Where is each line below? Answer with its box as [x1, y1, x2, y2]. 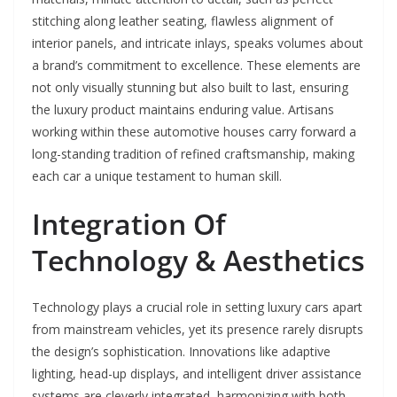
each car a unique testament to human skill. [32, 167, 282, 184]
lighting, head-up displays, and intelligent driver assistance [32, 364, 362, 382]
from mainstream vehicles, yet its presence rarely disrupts [32, 320, 363, 338]
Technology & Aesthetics [32, 240, 365, 279]
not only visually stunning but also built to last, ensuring [32, 78, 348, 96]
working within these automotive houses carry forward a [32, 122, 356, 140]
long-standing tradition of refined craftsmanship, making [32, 144, 354, 162]
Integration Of [32, 204, 226, 243]
